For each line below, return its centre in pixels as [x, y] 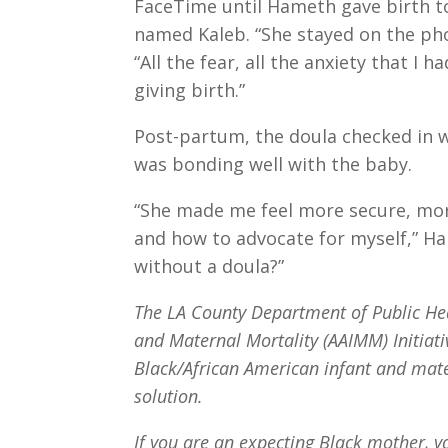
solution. [169, 395]
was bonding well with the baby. [273, 163]
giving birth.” [190, 89]
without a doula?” [209, 265]
